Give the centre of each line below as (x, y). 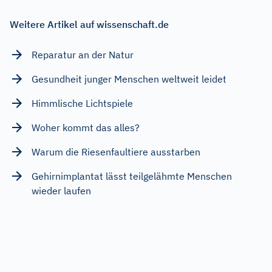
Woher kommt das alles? (86, 127)
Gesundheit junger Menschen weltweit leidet (129, 79)
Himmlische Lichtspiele (82, 103)
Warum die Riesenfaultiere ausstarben (116, 151)
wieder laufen (61, 190)
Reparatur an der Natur (83, 54)
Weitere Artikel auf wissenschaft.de (89, 24)
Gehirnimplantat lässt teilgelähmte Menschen (132, 176)
